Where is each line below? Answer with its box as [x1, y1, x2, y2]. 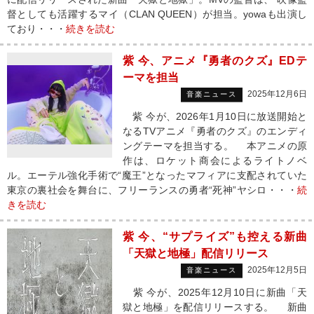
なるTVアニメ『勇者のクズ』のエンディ [123, 125, 307, 137]
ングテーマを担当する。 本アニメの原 [123, 140, 307, 151]
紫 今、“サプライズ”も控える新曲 [123, 231, 307, 243]
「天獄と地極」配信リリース [123, 247, 268, 259]
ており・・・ [7, 23, 66, 34]
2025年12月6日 [247, 89, 307, 99]
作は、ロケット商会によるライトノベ [123, 155, 307, 166]
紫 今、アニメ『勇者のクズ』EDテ [123, 55, 307, 67]
